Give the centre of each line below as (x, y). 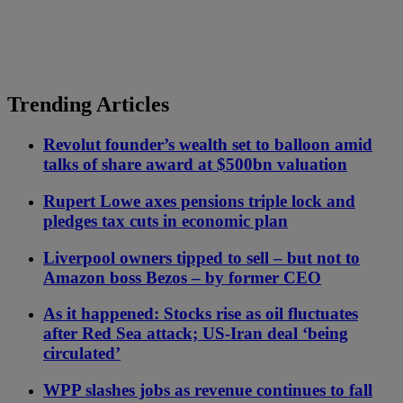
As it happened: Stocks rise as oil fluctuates (201, 314)
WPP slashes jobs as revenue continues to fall (208, 390)
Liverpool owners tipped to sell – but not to (201, 257)
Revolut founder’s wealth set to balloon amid (208, 145)
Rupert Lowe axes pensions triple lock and (199, 201)
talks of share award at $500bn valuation (195, 165)
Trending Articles (88, 105)
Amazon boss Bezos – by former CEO (182, 277)
